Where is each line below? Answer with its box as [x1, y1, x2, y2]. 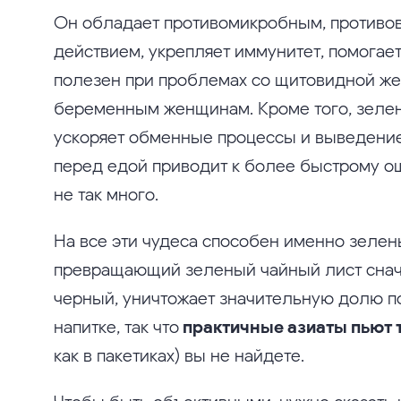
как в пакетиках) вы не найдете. [54, 344, 304, 366]
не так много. [54, 183, 158, 205]
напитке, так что [54, 315, 183, 337]
